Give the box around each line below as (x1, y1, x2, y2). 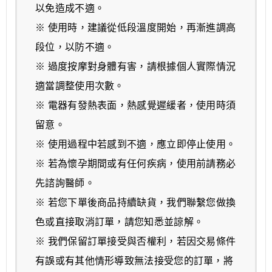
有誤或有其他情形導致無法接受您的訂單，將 (35, 255, 233, 266)
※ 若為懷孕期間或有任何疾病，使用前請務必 (35, 158, 236, 169)
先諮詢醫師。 (35, 177, 95, 188)
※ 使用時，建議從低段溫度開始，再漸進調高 (35, 22, 236, 33)
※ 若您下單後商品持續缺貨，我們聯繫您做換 (35, 197, 236, 208)
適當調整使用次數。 (35, 80, 124, 91)
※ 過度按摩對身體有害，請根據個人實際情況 (35, 61, 236, 72)
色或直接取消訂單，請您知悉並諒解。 (35, 216, 204, 227)
